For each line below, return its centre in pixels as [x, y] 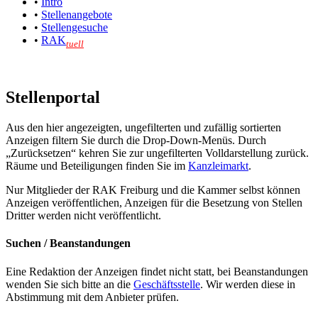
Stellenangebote [77, 15]
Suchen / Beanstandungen [68, 243]
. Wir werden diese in [248, 284]
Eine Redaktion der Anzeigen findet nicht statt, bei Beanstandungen [157, 271]
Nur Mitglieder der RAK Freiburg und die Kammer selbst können [153, 190]
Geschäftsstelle [167, 284]
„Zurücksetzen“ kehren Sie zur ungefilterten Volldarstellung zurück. [157, 153]
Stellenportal [53, 98]
